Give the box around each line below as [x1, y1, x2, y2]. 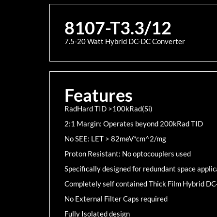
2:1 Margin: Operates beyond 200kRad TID [64, 119, 203, 128]
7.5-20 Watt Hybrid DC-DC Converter [64, 37, 185, 46]
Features [64, 84, 133, 106]
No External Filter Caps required [64, 194, 168, 203]
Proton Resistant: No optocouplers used [64, 149, 191, 158]
